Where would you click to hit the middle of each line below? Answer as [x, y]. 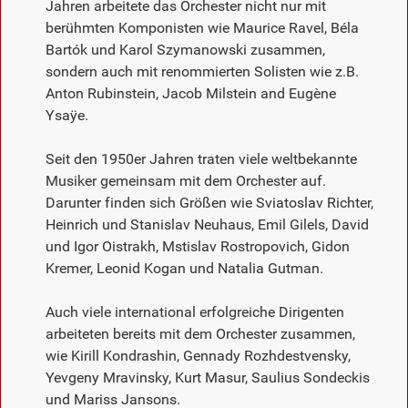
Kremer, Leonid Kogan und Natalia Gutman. [184, 268]
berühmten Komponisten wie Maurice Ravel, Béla [202, 27]
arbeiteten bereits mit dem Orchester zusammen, [200, 333]
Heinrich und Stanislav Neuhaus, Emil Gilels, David [207, 224]
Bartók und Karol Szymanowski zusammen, [185, 49]
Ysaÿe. [67, 115]
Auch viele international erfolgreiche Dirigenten [195, 311]
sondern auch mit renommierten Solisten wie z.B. [202, 71]
